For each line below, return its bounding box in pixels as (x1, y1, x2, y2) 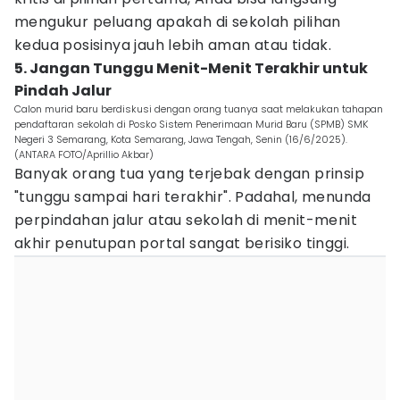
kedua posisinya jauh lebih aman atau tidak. (14, 35, 332, 55)
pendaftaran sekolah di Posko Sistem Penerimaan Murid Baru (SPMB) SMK (14, 117, 368, 131)
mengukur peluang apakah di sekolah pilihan (14, 12, 341, 32)
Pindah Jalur (14, 80, 112, 101)
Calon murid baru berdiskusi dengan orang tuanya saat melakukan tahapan (14, 102, 383, 116)
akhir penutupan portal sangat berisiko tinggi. (14, 233, 350, 254)
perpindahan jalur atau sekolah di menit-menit (14, 210, 357, 230)
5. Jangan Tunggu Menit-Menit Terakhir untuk (14, 58, 368, 79)
